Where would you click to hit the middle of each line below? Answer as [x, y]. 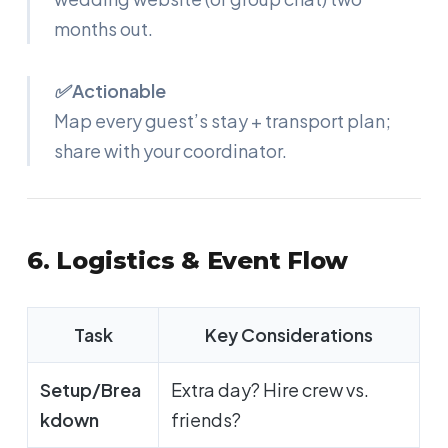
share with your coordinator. [171, 151]
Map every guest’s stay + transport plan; [223, 121]
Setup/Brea [91, 390]
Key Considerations [289, 335]
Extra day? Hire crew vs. [270, 390]
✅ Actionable [110, 91]
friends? [206, 420]
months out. [104, 29]
